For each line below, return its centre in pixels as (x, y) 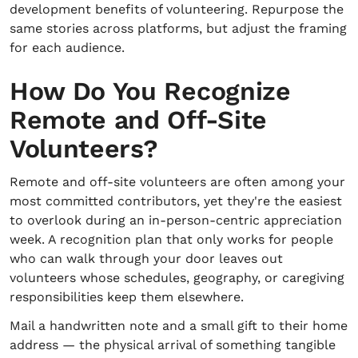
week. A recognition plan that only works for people (171, 239)
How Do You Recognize (150, 91)
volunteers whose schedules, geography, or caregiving (177, 278)
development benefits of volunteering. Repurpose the (177, 9)
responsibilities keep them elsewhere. (127, 297)
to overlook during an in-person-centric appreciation (176, 220)
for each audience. (67, 48)
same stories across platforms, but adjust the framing (178, 28)
